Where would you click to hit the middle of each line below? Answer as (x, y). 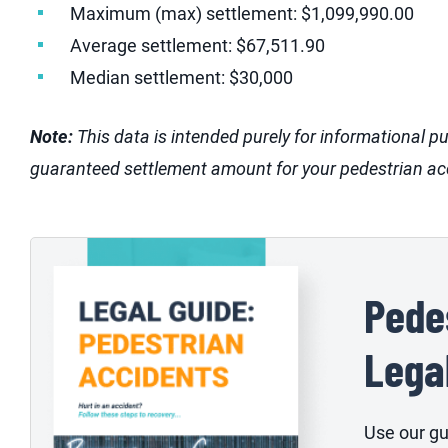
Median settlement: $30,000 (181, 78)
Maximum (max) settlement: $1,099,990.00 (242, 14)
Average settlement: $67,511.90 (197, 46)
